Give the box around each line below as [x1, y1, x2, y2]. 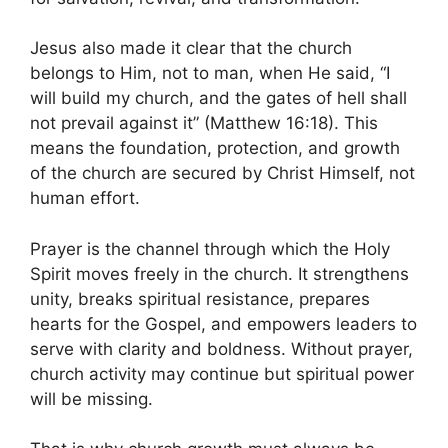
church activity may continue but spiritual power [30, 363, 414, 384]
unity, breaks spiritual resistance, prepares [30, 288, 370, 309]
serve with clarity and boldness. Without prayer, [30, 338, 413, 359]
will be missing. [30, 388, 153, 409]
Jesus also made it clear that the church [30, 38, 352, 59]
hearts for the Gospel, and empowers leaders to [30, 313, 417, 334]
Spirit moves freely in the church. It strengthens [30, 263, 409, 284]
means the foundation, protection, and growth [30, 138, 400, 159]
